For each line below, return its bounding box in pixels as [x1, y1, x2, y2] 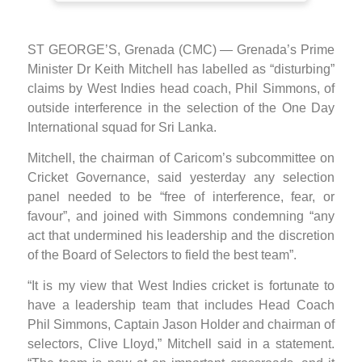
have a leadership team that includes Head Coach [27, 298, 335, 313]
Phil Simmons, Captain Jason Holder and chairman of [27, 318, 335, 332]
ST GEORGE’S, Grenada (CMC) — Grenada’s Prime [27, 42, 335, 57]
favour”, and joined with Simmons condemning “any [27, 208, 335, 223]
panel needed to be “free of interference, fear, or [27, 189, 335, 204]
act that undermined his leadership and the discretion [27, 228, 335, 242]
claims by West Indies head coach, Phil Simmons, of [27, 81, 335, 95]
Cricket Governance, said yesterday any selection [27, 170, 335, 184]
